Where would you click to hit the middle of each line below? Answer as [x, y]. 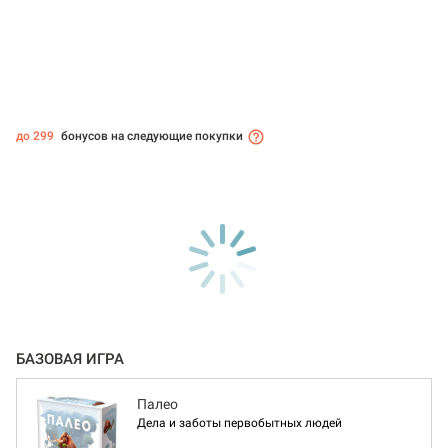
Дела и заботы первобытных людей [239, 423]
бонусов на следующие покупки [150, 136]
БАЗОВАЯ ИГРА [70, 359]
